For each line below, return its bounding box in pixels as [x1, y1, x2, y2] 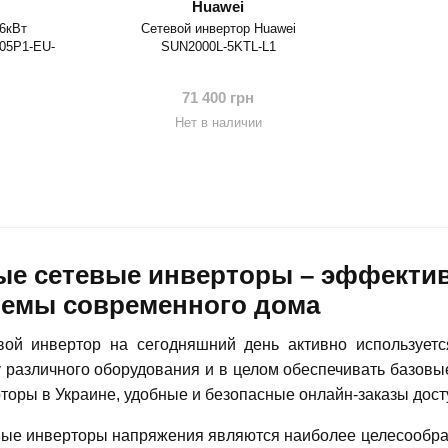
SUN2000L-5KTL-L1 [160, 38, 276, 54]
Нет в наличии [174, 115, 262, 131]
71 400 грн [182, 89, 255, 107]
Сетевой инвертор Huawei [140, 20, 296, 36]
